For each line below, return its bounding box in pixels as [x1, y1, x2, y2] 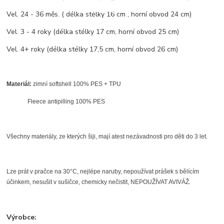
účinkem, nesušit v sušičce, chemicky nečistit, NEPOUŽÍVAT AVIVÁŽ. [6, 178, 191, 186]
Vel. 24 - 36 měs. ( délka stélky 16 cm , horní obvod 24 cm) [6, 9, 192, 19]
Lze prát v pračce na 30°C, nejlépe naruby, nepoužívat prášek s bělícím [6, 168, 199, 175]
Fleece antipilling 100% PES [6, 98, 105, 105]
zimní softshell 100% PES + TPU [31, 80, 121, 88]
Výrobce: [6, 212, 37, 222]
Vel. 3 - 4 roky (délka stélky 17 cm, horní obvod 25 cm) [6, 27, 179, 37]
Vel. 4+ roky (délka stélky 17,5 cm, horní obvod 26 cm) [6, 44, 178, 54]
